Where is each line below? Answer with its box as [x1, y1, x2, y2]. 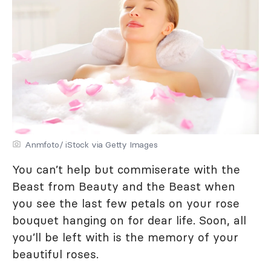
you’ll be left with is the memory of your [12, 230, 238, 244]
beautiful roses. [12, 247, 99, 261]
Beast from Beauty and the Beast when [12, 179, 235, 194]
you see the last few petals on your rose [12, 196, 240, 211]
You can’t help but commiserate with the [12, 162, 240, 177]
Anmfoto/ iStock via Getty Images [25, 139, 158, 150]
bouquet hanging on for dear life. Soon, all [12, 213, 246, 227]
